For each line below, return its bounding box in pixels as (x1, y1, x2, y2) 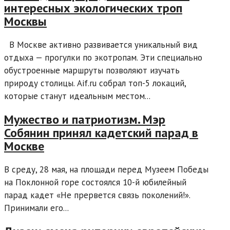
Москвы (4, 13, 47, 30)
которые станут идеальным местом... (4, 90, 150, 102)
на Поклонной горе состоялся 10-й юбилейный (4, 177, 186, 188)
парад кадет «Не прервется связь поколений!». (4, 189, 190, 201)
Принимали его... (4, 202, 69, 214)
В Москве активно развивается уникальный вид (4, 39, 198, 51)
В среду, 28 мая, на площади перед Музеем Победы (4, 164, 208, 175)
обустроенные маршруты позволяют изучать (4, 65, 180, 76)
